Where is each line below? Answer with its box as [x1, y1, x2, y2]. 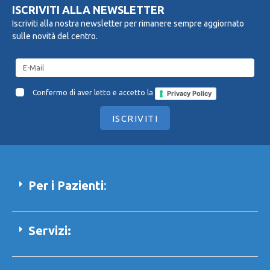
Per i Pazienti [28, 178, 104, 193]
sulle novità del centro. [12, 31, 98, 42]
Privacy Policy [167, 89, 212, 98]
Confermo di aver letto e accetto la [33, 89, 155, 97]
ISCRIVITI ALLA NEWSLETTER [12, 4, 165, 16]
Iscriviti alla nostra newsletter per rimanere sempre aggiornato [12, 19, 244, 29]
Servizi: [28, 224, 71, 238]
